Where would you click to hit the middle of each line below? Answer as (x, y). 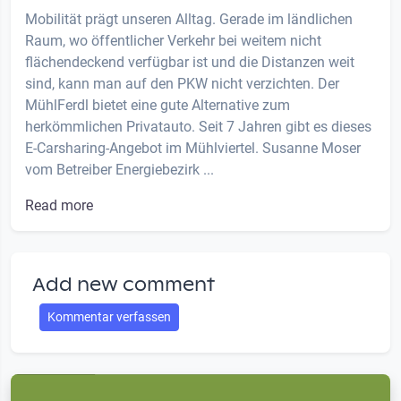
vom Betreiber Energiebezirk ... (119, 170)
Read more (59, 206)
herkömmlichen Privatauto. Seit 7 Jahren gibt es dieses (198, 127)
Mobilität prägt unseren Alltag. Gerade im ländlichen (189, 20)
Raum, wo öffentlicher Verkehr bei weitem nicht (173, 41)
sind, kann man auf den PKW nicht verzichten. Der (182, 84)
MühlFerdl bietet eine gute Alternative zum (158, 106)
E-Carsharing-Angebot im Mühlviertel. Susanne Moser (193, 149)
